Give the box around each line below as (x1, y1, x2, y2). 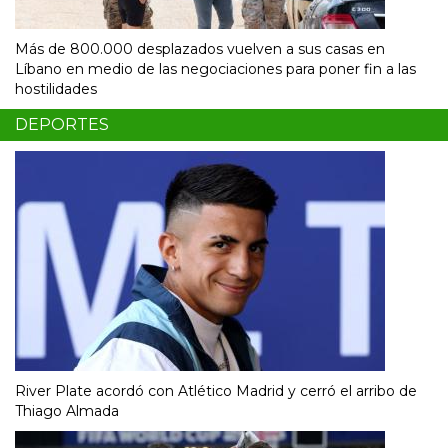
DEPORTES (15, 115, 109, 135)
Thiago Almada (15, 402, 119, 421)
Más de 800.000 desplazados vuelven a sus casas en (15, 40, 385, 59)
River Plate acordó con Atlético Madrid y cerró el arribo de (15, 382, 417, 401)
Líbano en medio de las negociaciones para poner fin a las (15, 60, 416, 79)
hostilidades (15, 80, 97, 99)
